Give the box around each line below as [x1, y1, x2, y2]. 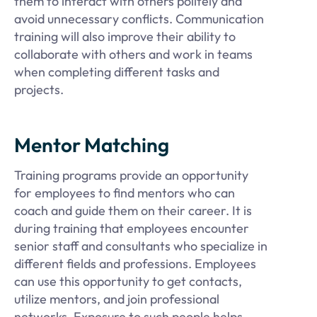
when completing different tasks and [14, 63, 219, 80]
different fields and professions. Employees [14, 255, 256, 272]
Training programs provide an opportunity [14, 167, 248, 184]
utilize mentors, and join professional [14, 291, 219, 308]
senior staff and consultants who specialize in [14, 238, 267, 255]
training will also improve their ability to [14, 28, 236, 45]
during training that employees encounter [14, 220, 249, 237]
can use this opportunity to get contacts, [14, 273, 242, 290]
